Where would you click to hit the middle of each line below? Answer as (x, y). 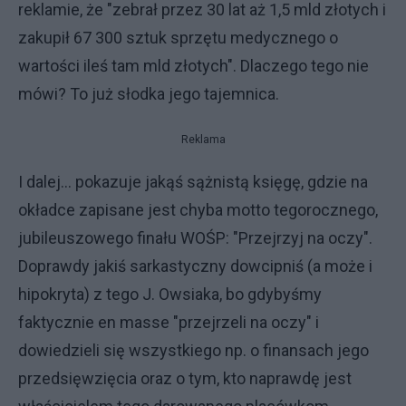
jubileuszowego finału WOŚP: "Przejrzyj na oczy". (195, 237)
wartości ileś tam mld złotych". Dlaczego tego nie (193, 65)
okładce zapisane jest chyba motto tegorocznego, (198, 209)
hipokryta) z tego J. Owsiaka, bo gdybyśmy (170, 294)
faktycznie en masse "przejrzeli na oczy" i (169, 322)
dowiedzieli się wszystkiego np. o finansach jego (193, 350)
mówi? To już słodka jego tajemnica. (149, 93)
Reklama (203, 139)
